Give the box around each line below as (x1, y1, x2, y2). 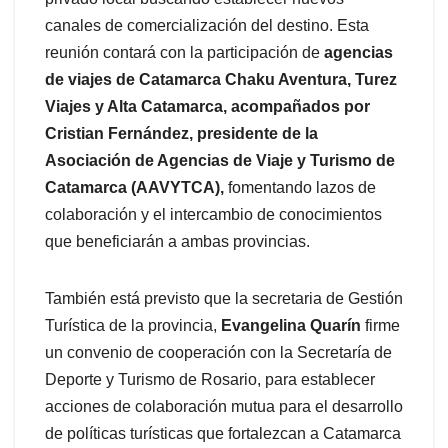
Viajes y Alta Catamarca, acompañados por (45, 98, 370, 116)
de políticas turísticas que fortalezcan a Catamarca (45, 425, 401, 443)
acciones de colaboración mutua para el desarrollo (45, 398, 403, 416)
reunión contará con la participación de (45, 44, 324, 62)
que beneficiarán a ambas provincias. (45, 233, 310, 251)
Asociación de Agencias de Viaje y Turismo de (45, 152, 395, 170)
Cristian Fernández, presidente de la (45, 125, 318, 143)
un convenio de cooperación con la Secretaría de (45, 344, 392, 362)
